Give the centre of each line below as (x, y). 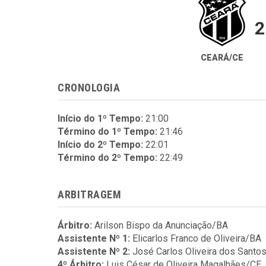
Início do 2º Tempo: (100, 145)
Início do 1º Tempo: (100, 118)
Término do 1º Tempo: (107, 132)
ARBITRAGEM (90, 194)
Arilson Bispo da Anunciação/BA (161, 225)
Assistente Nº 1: (94, 238)
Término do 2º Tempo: (107, 158)
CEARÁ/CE (222, 58)
